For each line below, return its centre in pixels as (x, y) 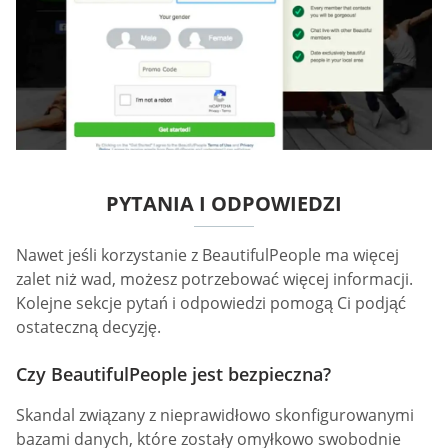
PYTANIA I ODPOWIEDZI (224, 203)
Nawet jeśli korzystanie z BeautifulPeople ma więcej (207, 254)
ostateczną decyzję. (88, 326)
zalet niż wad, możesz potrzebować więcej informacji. (214, 278)
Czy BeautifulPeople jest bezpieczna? (173, 374)
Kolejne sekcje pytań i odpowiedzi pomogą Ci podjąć (211, 302)
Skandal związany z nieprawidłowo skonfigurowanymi (215, 415)
